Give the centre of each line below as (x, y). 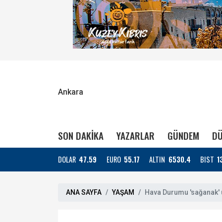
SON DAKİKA (81, 136)
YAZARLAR (135, 136)
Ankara (71, 92)
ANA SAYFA (84, 192)
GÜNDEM (183, 136)
